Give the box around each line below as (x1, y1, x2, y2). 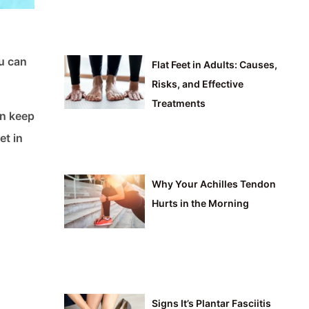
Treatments (152, 97, 206, 110)
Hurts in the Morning (152, 197, 250, 210)
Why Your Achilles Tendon (152, 178, 277, 190)
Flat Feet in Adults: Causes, (152, 59, 278, 71)
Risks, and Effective (152, 78, 244, 90)
